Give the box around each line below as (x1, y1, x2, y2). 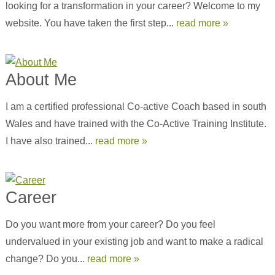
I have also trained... (5, 136, 95, 146)
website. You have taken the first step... (5, 18, 176, 28)
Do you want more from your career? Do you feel (5, 219, 215, 230)
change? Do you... (5, 254, 87, 264)
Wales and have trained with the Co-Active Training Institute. (5, 118, 266, 129)
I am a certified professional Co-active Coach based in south (5, 101, 266, 112)
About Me (5, 70, 77, 89)
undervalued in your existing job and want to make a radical (5, 236, 263, 247)
